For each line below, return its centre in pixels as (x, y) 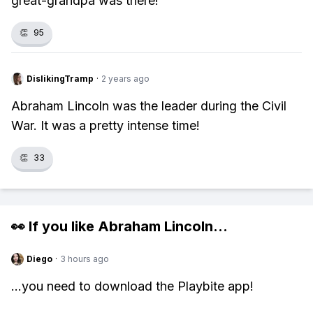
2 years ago (125, 79)
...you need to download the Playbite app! (132, 286)
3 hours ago (85, 259)
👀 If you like (54, 226)
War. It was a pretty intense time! (105, 125)
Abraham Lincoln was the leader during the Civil (149, 106)
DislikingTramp (60, 79)
